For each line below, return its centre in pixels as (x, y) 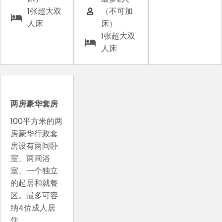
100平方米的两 (36, 121)
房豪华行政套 (34, 134)
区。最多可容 (34, 195)
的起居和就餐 (34, 183)
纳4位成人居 (33, 208)
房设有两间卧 (34, 146)
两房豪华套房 (34, 104)
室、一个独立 (34, 171)
